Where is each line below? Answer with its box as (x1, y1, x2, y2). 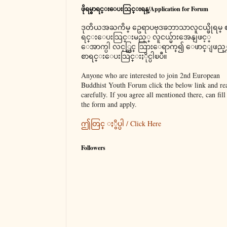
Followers (81, 143, 105, 153)
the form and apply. (81, 99, 137, 109)
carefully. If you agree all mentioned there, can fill (81, 90, 225, 100)
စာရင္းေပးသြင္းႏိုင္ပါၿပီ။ (81, 51, 167, 61)
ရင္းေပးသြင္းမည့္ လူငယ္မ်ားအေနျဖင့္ (81, 32, 211, 42)
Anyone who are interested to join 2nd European (81, 70, 220, 81)
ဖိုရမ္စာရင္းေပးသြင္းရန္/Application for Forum (81, 5, 208, 14)
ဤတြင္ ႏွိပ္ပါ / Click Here (81, 119, 161, 129)
